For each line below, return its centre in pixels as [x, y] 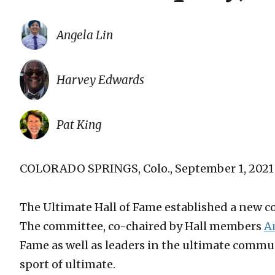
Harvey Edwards [100, 80]
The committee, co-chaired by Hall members [142, 227]
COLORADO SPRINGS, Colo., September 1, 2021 [147, 169]
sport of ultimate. [68, 265]
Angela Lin [85, 35]
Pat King [79, 125]
